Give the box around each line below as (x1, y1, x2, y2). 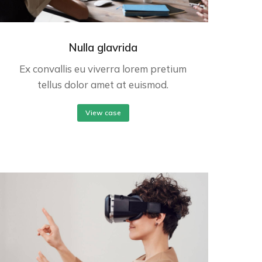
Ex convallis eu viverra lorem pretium (19, 63, 187, 75)
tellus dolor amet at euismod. (37, 78, 168, 91)
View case (85, 108, 121, 118)
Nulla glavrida (68, 40, 137, 55)
